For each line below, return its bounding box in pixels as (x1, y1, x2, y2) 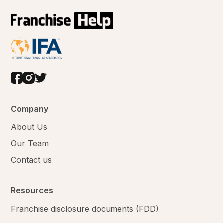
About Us (11, 121, 48, 132)
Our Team (11, 138, 49, 148)
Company (11, 103, 49, 113)
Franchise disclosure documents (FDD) (11, 203, 159, 214)
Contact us (11, 154, 52, 165)
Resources (11, 185, 54, 195)
